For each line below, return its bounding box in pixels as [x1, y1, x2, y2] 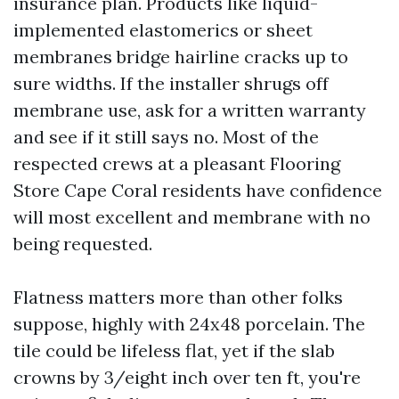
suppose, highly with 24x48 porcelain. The [13, 313, 365, 335]
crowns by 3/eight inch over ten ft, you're [13, 366, 361, 388]
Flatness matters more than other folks [13, 286, 343, 308]
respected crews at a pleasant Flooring [13, 152, 340, 175]
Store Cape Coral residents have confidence [13, 179, 382, 201]
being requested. [13, 232, 152, 255]
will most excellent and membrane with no [13, 206, 370, 228]
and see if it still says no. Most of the [13, 126, 319, 148]
